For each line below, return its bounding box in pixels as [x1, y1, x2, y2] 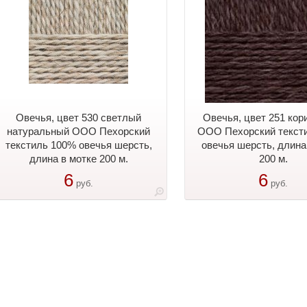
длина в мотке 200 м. [29, 153, 128, 164]
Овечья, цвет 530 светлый [16, 112, 141, 123]
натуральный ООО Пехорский [7, 125, 150, 137]
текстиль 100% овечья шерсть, [5, 139, 152, 151]
